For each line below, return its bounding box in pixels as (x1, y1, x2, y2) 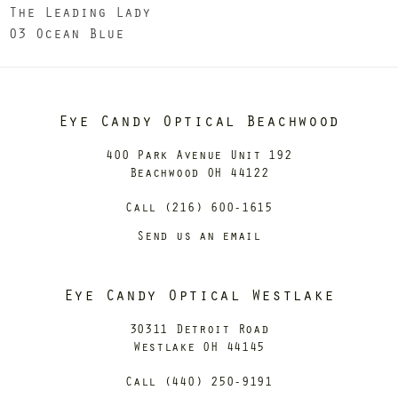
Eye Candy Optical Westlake (63, 283, 335, 305)
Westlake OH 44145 (132, 338, 266, 354)
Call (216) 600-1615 (125, 198, 273, 215)
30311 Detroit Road (129, 320, 269, 337)
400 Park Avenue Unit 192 (106, 146, 292, 163)
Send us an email (137, 227, 261, 243)
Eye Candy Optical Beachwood (58, 109, 340, 131)
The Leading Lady (9, 2, 151, 21)
